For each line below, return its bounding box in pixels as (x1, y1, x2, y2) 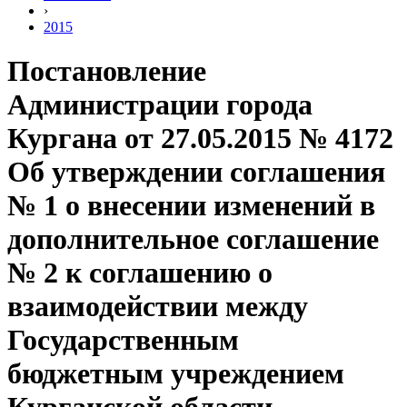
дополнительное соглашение (7, 223, 379, 256)
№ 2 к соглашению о (7, 256, 273, 290)
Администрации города (7, 88, 313, 122)
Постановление (7, 55, 206, 88)
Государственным (7, 323, 239, 357)
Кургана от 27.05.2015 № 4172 (7, 122, 393, 155)
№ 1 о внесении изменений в (7, 189, 375, 223)
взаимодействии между (7, 290, 308, 323)
